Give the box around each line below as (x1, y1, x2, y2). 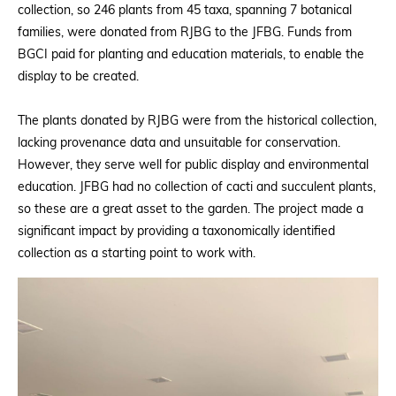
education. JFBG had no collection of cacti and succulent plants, (18, 181, 376, 194)
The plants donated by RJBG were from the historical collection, (18, 115, 377, 128)
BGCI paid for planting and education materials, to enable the (18, 49, 364, 62)
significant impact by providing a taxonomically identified (18, 225, 335, 239)
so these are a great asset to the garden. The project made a (18, 203, 363, 217)
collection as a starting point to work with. (18, 247, 255, 261)
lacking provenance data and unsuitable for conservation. (18, 137, 340, 150)
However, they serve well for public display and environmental (18, 159, 369, 172)
